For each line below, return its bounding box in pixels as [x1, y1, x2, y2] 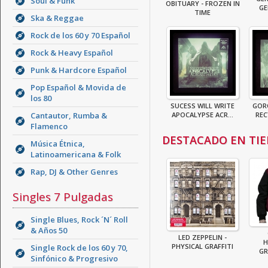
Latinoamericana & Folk [31, 149, 121, 160]
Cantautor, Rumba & [31, 110, 107, 121]
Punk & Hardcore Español [31, 65, 127, 75]
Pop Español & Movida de [31, 82, 126, 93]
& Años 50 [31, 225, 67, 236]
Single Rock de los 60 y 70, [31, 242, 128, 253]
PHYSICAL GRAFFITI [172, 242, 233, 251]
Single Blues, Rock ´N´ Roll [31, 214, 128, 225]
